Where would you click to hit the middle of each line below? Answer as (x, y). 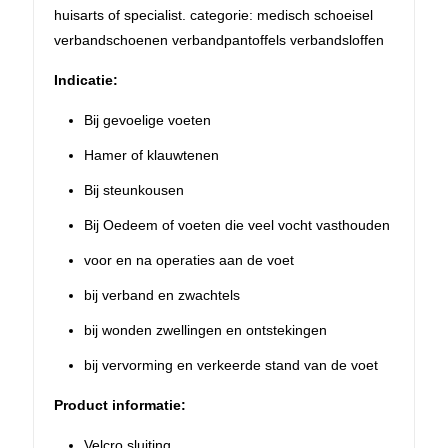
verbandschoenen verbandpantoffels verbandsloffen (219, 39)
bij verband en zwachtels (162, 294)
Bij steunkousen (134, 189)
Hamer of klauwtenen (151, 154)
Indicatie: (86, 79)
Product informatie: (120, 404)
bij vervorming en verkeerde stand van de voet (231, 364)
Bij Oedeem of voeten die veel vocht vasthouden (237, 224)
